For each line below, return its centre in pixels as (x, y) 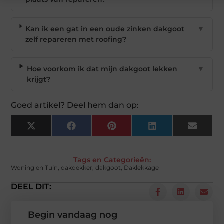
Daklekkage (142, 168)
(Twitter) (51, 136)
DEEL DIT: (31, 187)
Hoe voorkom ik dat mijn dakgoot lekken (102, 69)
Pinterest (132, 129)
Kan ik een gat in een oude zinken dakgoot (105, 29)
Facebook (93, 129)
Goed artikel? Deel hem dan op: (75, 105)
